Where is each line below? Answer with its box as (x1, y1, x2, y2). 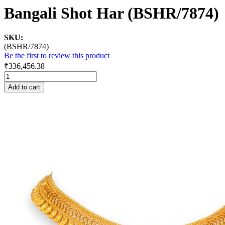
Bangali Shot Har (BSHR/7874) (4, 4, 219, 22)
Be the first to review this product (4, 51, 109, 60)
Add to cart (8, 83, 40, 91)
